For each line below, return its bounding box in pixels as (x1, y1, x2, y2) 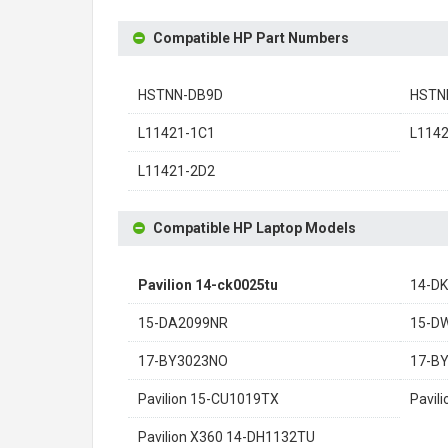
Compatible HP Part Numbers (153, 30, 349, 46)
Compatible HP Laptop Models (153, 220, 356, 236)
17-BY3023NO (138, 353, 228, 369)
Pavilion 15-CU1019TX (138, 391, 279, 407)
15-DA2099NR (138, 315, 228, 331)
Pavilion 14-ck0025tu (138, 277, 278, 293)
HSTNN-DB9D (138, 87, 223, 103)
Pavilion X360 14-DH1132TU (138, 429, 315, 445)
